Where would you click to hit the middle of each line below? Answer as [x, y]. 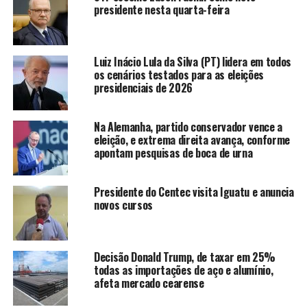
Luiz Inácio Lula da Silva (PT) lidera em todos [193, 61]
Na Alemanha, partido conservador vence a [188, 126]
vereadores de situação [70, 62]
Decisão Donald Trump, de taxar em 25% [185, 257]
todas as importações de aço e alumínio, [183, 270]
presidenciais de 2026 [143, 87]
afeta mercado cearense [149, 283]
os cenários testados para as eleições [179, 74]
